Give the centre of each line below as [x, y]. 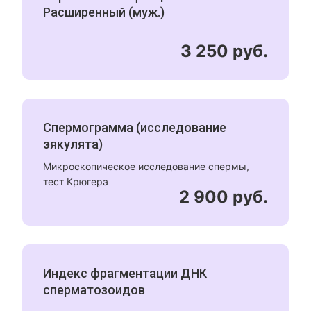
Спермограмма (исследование [135, 127]
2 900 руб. [223, 197]
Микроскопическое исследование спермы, [146, 166]
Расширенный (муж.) [104, 12]
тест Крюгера [76, 182]
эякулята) [73, 144]
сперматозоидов [94, 290]
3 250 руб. [224, 51]
